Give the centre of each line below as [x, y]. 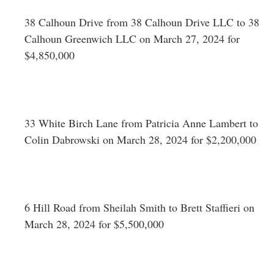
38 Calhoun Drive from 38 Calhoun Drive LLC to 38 [142, 22]
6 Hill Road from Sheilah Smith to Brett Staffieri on [139, 207]
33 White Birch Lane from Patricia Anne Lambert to [141, 123]
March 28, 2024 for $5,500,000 [94, 224]
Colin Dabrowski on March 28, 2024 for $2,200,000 [140, 139]
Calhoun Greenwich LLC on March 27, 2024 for [132, 38]
